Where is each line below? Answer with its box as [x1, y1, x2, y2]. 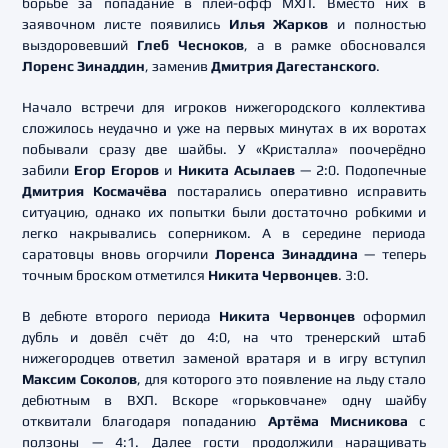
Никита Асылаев [177, 162, 295, 178]
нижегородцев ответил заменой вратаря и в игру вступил [22, 350, 426, 366]
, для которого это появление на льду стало [137, 371, 426, 387]
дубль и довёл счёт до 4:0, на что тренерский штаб [22, 329, 426, 345]
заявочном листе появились [22, 16, 229, 32]
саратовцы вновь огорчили [22, 246, 215, 262]
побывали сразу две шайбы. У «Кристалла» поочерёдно [22, 141, 426, 157]
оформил [354, 308, 426, 324]
